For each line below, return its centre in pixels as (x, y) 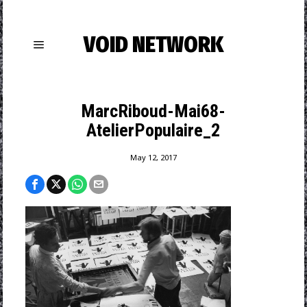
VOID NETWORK (153, 45)
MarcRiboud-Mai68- (153, 111)
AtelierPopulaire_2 (153, 130)
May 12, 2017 (153, 157)
